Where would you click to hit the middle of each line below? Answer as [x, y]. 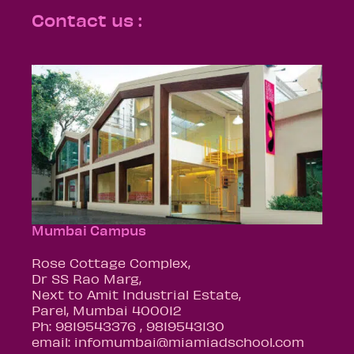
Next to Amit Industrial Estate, [136, 294]
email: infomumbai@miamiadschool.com [168, 341]
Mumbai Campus [89, 230]
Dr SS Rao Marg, [87, 278]
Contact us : [87, 20]
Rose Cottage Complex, [111, 262]
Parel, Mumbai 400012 [106, 309]
